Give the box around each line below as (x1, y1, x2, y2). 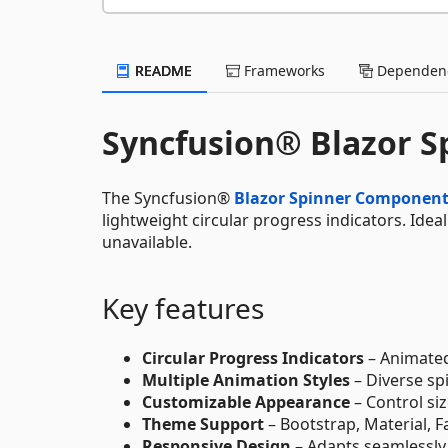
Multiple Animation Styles (142, 368, 350, 391)
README (131, 60, 192, 80)
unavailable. (102, 230, 192, 253)
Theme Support (142, 412, 264, 435)
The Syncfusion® (102, 186, 234, 209)
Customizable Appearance (142, 390, 350, 413)
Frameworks (240, 60, 325, 80)
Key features (102, 288, 264, 327)
